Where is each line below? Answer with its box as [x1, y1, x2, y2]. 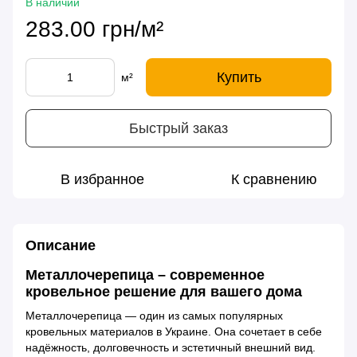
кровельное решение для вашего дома [25, 284, 302, 300]
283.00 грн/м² [25, 17, 163, 42]
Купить [216, 69, 261, 86]
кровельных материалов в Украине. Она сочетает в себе [25, 324, 322, 338]
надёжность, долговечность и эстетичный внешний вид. [25, 340, 316, 354]
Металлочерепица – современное [25, 267, 265, 284]
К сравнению [231, 171, 317, 188]
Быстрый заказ [129, 120, 228, 136]
